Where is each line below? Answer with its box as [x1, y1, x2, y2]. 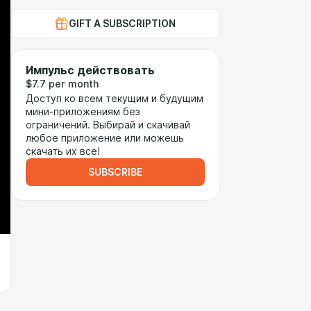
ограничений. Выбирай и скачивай [26, 119, 190, 131]
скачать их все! [26, 146, 100, 157]
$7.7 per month [26, 78, 99, 90]
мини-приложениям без [26, 106, 140, 117]
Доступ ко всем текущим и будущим [26, 93, 203, 104]
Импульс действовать [26, 64, 155, 77]
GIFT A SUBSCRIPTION [69, 18, 176, 29]
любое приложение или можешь [26, 133, 184, 144]
